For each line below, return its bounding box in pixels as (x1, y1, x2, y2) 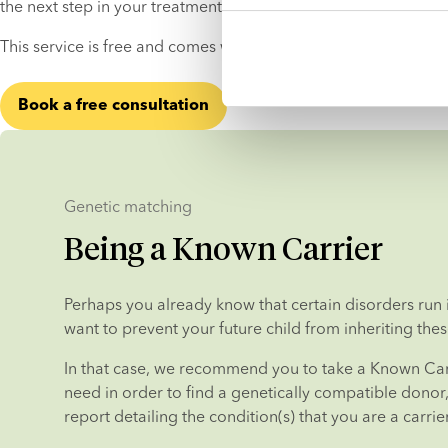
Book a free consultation (18, 98, 209, 114)
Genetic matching (64, 196, 192, 216)
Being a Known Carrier (64, 229, 383, 268)
